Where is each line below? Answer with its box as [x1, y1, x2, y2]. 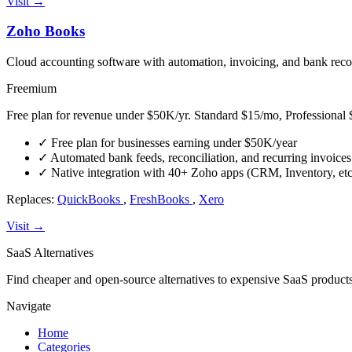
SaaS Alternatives [6, 246, 93, 260]
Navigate [6, 299, 51, 313]
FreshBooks [130, 192, 192, 207]
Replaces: [6, 192, 57, 207]
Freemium [6, 82, 57, 96]
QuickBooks [57, 192, 123, 207]
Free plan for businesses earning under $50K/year [48, 136, 297, 150]
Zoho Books [6, 23, 85, 40]
